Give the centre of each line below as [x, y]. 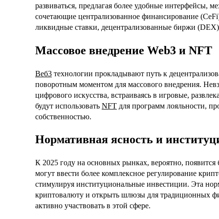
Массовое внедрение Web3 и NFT [124, 50]
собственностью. [63, 116]
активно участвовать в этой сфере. [93, 206]
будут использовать [68, 106]
